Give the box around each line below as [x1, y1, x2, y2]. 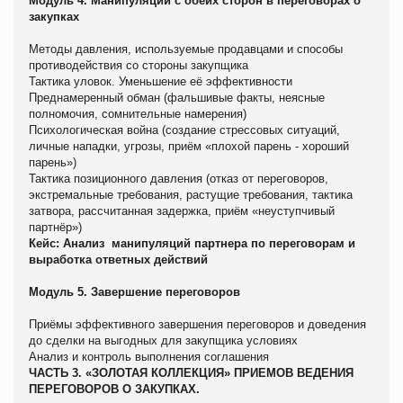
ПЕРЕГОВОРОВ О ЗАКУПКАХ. [29, 381, 203, 396]
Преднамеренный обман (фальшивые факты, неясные [29, 90, 325, 104]
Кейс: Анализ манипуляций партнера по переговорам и [29, 236, 355, 250]
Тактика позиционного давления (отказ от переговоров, [29, 171, 328, 185]
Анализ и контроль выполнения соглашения [29, 349, 269, 363]
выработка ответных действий [29, 252, 208, 266]
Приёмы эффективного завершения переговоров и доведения [29, 317, 366, 331]
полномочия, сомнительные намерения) [29, 106, 250, 121]
